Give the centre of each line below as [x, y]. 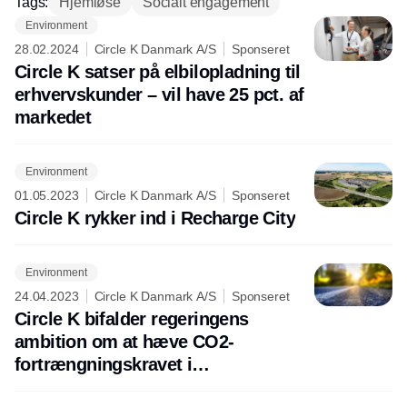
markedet [53, 118]
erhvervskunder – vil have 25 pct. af [159, 95]
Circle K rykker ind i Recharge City [155, 218]
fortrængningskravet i [104, 365]
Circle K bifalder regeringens [132, 319]
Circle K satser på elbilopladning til [158, 72]
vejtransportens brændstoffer [135, 387]
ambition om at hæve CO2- [124, 342]
